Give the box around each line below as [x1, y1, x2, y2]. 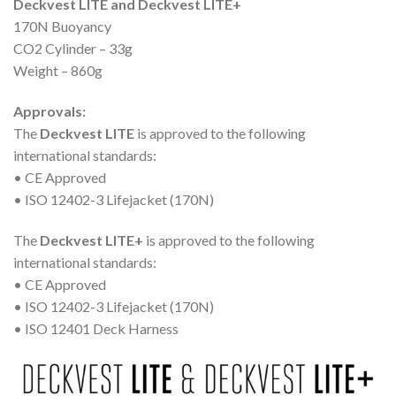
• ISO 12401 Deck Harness [13, 319, 179, 337]
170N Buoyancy [13, 18, 111, 35]
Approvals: [13, 103, 86, 120]
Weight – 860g [13, 62, 103, 80]
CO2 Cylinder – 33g [13, 40, 133, 57]
